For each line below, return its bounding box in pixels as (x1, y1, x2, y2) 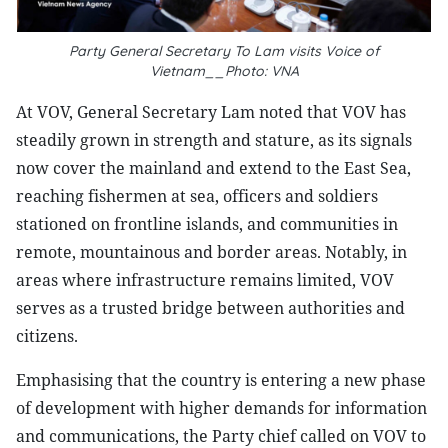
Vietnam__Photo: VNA (149, 62, 299, 80)
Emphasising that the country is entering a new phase (16, 369, 426, 391)
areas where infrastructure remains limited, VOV (16, 269, 394, 291)
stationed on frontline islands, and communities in (16, 213, 398, 235)
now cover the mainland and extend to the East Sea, (16, 157, 411, 179)
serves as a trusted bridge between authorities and (16, 297, 405, 319)
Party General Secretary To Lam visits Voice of (69, 42, 379, 60)
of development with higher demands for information (16, 397, 427, 419)
